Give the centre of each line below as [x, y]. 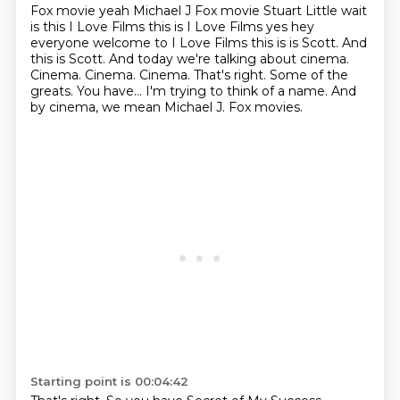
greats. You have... [87, 91]
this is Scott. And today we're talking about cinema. [189, 59]
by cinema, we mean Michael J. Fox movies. [166, 107]
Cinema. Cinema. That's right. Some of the [216, 75]
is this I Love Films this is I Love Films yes [160, 27]
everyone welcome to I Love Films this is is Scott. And [198, 43]
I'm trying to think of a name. [238, 91]
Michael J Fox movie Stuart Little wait [250, 11]
